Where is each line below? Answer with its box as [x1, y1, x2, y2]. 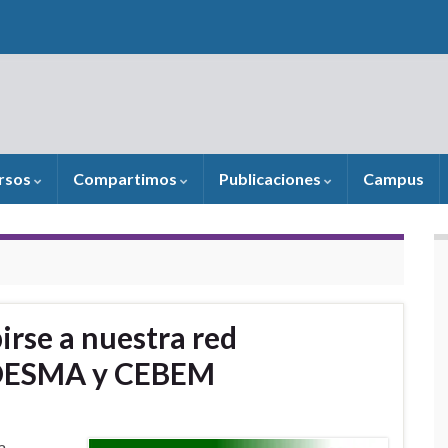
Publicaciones [219, 169, 324, 188]
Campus [363, 169, 424, 188]
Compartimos [73, 169, 180, 188]
